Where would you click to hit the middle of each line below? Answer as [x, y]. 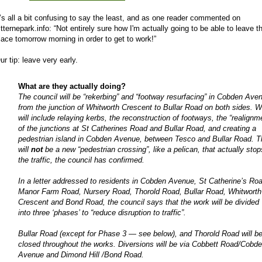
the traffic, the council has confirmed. [81, 160]
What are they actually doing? [72, 86]
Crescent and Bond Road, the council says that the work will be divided [139, 202]
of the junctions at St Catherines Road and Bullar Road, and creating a [137, 128]
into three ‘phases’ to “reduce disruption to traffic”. [102, 212]
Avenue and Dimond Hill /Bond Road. [81, 254]
